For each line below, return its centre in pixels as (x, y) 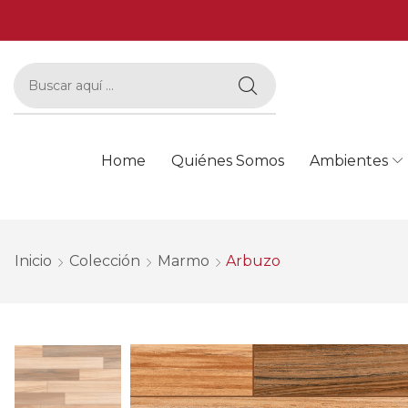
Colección (105, 260)
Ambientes (348, 160)
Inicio (33, 260)
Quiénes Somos (227, 160)
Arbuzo (253, 260)
